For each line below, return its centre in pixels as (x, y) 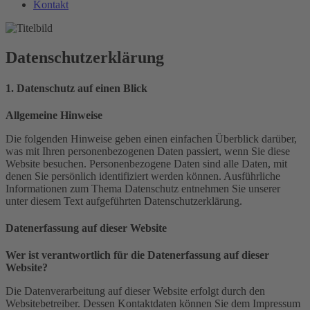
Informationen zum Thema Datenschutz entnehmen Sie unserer (143, 188)
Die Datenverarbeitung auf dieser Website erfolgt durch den (135, 291)
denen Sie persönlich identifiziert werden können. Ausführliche (143, 176)
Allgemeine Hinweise (54, 115)
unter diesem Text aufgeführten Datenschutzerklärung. (124, 201)
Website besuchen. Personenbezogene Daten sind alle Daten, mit (146, 163)
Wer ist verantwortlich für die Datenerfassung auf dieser (137, 255)
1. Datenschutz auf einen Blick (76, 88)
